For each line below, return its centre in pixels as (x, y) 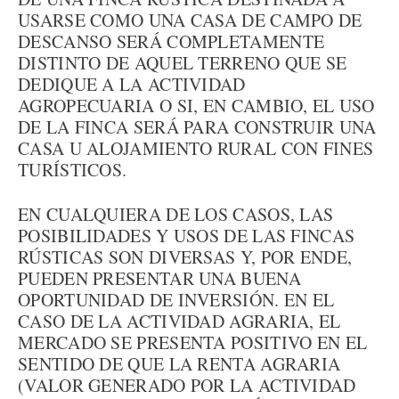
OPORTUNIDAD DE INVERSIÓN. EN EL (176, 300)
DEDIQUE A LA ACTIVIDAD (132, 84)
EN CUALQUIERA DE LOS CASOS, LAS (176, 214)
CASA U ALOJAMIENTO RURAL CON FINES (196, 148)
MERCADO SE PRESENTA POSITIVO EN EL (193, 342)
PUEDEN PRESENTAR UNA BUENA (159, 278)
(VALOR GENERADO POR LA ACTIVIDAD (187, 385)
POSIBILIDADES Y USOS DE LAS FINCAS (187, 236)
